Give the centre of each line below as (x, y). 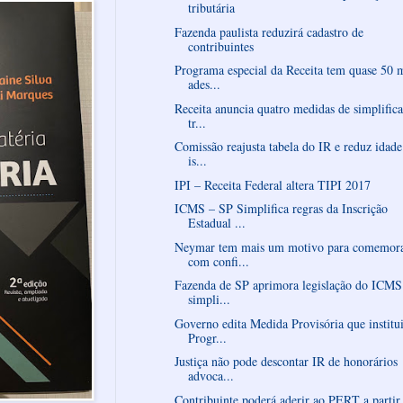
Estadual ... (216, 223)
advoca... (210, 376)
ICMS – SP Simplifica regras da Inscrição (281, 209)
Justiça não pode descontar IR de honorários (286, 362)
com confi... (218, 261)
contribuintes (220, 46)
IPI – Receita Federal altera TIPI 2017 (272, 184)
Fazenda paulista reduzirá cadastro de (269, 31)
